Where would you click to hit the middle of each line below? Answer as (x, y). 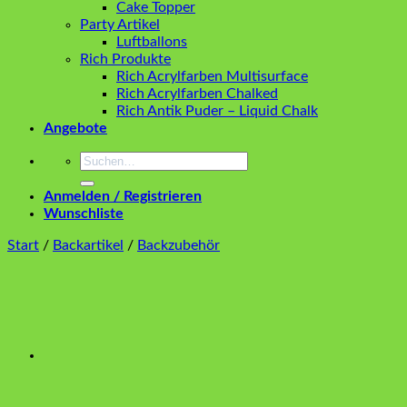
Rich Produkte (125, 59)
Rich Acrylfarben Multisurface (212, 76)
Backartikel (88, 245)
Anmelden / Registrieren (123, 196)
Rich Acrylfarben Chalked (197, 94)
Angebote (75, 128)
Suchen (103, 159)
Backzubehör (179, 245)
